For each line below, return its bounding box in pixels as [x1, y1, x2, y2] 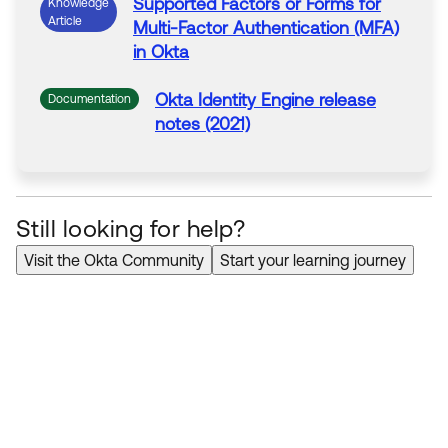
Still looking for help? [16, 214, 246, 242]
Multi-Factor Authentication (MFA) [133, 17, 399, 38]
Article [48, 13, 82, 28]
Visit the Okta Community [24, 250, 204, 269]
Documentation [48, 91, 131, 106]
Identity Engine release [193, 89, 376, 110]
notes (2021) [155, 113, 250, 134]
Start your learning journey [220, 250, 406, 269]
